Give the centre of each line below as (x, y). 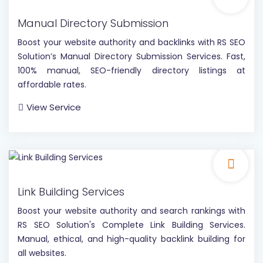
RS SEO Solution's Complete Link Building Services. (131, 225)
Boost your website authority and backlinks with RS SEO (131, 42)
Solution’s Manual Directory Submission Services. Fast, (131, 56)
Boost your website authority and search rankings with (131, 211)
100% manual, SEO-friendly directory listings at (131, 70)
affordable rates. (52, 84)
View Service (54, 107)
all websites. (42, 253)
